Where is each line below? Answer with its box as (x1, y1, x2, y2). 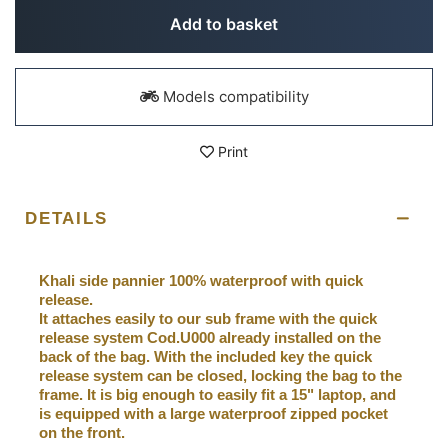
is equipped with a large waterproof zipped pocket (39, 404, 388, 422)
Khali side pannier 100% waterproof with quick (39, 271, 363, 289)
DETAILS (25, 208, 108, 228)
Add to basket (170, 13, 278, 34)
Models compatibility (158, 86, 309, 106)
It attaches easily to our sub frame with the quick (39, 309, 377, 327)
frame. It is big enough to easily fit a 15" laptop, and (39, 385, 396, 403)
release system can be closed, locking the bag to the (39, 366, 402, 384)
